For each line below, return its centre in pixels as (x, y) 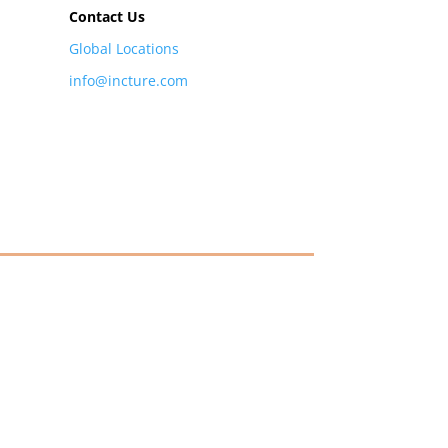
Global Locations (123, 48)
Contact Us (106, 16)
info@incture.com (128, 80)
